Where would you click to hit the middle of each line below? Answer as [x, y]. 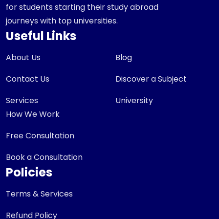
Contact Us [28, 79]
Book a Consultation [44, 157]
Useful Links [41, 36]
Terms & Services [39, 194]
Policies [29, 172]
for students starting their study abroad [82, 7]
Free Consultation [40, 135]
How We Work [33, 114]
